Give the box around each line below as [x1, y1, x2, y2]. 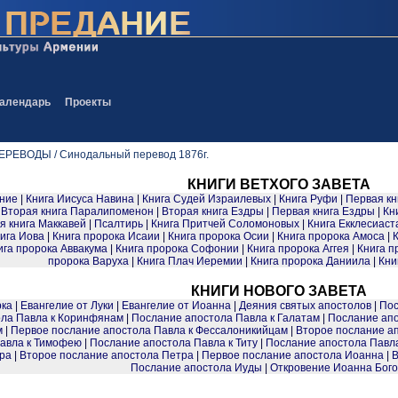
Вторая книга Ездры [162, 205, 264, 218]
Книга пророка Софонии [115, 243, 239, 255]
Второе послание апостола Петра [20, 349, 194, 362]
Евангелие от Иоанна [121, 299, 231, 312]
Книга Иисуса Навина [26, 193, 134, 205]
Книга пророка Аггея [246, 243, 349, 255]
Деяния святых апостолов [238, 299, 371, 312]
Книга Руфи [279, 193, 338, 205]
